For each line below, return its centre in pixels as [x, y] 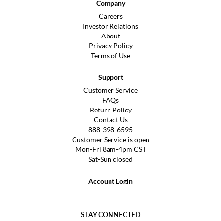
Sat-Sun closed [110, 159]
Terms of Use [110, 55]
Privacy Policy [110, 45]
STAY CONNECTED [110, 214]
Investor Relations [110, 26]
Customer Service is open [110, 139]
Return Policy [110, 110]
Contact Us [110, 119]
